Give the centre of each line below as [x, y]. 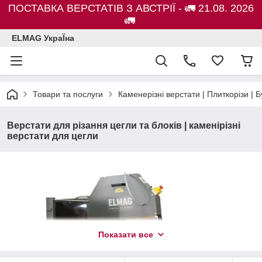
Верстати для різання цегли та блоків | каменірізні [124, 125]
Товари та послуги [68, 94]
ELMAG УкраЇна [43, 38]
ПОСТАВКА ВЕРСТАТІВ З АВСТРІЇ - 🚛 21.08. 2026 [131, 8]
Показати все [126, 235]
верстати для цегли [53, 136]
